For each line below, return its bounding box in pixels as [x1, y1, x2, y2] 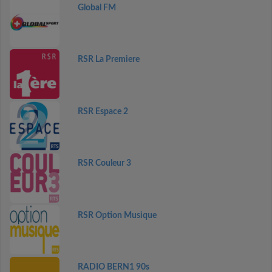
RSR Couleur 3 [77, 159, 131, 168]
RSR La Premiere [77, 55, 140, 64]
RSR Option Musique [77, 211, 157, 220]
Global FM [77, 3, 116, 12]
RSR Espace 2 [77, 107, 128, 116]
